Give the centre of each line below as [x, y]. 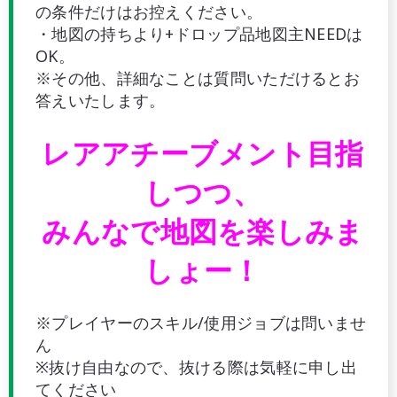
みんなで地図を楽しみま [203, 231]
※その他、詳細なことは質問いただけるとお [198, 78]
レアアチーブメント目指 [203, 153]
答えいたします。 [101, 100]
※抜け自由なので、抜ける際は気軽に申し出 [196, 367]
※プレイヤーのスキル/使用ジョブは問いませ [201, 323]
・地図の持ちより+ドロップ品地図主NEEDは [199, 34]
